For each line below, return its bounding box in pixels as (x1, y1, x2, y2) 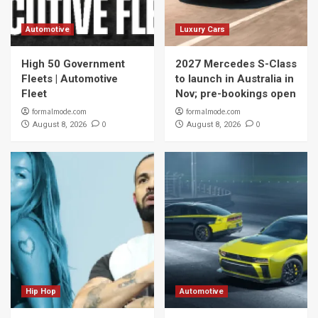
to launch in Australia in (175, 72, 294, 85)
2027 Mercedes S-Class (175, 57, 297, 70)
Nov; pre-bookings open (175, 87, 296, 100)
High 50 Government (21, 57, 125, 70)
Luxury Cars (179, 25, 225, 34)
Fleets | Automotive (21, 72, 118, 85)
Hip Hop (26, 287, 56, 296)
